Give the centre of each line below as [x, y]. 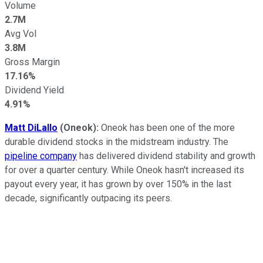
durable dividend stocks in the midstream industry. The [117, 141]
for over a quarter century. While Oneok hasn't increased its [124, 170]
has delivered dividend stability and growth [166, 156]
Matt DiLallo [31, 127]
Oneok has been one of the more [168, 127]
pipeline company [41, 156]
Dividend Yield [34, 90]
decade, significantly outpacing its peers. [88, 198]
